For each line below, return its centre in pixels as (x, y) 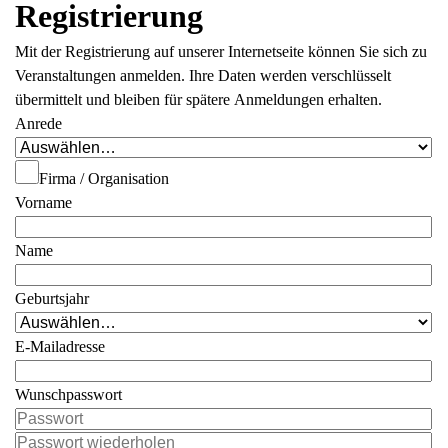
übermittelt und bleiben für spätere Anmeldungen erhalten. (199, 99)
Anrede (39, 123)
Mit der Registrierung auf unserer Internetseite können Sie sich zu (221, 51)
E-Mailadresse (60, 346)
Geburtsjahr (52, 298)
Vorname (44, 202)
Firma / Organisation (104, 178)
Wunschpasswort (69, 394)
